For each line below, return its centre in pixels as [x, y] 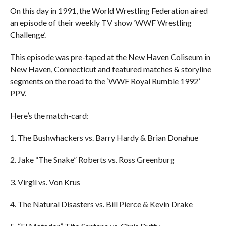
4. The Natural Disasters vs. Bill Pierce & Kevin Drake [101, 204]
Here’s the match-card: [49, 115]
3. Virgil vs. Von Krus [45, 182]
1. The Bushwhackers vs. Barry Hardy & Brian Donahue [104, 137]
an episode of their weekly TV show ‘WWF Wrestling [101, 22]
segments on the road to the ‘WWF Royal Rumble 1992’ [105, 81]
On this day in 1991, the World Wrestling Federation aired [109, 10]
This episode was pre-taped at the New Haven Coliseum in [110, 57]
